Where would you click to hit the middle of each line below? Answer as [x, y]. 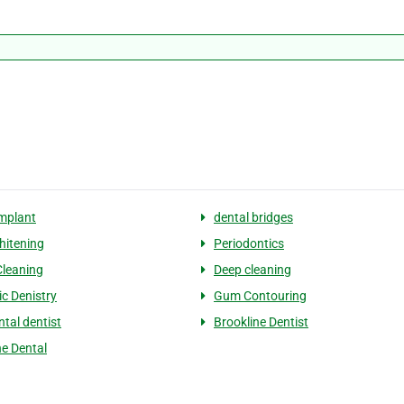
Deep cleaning [252, 270]
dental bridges [253, 218]
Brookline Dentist [261, 322]
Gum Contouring [260, 296]
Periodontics [248, 244]
